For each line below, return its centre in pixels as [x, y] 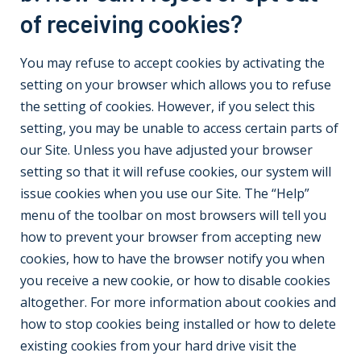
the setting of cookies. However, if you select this [168, 106]
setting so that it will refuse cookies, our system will [176, 172]
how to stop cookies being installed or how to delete [178, 324]
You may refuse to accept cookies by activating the [172, 63]
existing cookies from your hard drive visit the [158, 346]
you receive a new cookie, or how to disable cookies [175, 280]
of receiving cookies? [131, 23]
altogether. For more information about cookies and [178, 302]
